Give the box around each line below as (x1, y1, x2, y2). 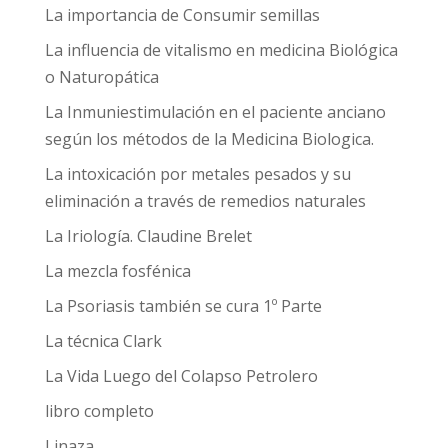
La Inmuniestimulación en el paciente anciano (44, 101, 386, 123)
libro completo (44, 400, 154, 422)
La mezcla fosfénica (44, 260, 191, 282)
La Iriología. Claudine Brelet (44, 225, 252, 247)
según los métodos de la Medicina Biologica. (44, 128, 374, 150)
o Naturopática (44, 66, 159, 88)
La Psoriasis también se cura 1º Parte (44, 295, 322, 317)
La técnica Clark (44, 330, 162, 352)
